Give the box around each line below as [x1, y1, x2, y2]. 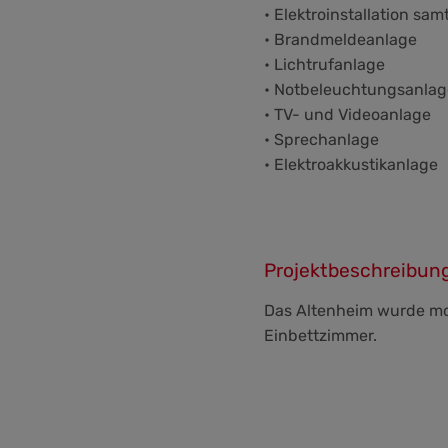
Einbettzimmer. [264, 326, 377, 345]
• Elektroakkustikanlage [264, 155, 438, 174]
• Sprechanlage [264, 130, 379, 149]
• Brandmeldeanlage [264, 30, 417, 49]
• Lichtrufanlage [264, 55, 385, 74]
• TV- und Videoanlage [264, 105, 431, 124]
